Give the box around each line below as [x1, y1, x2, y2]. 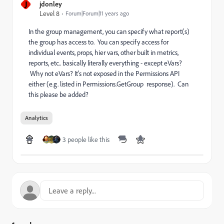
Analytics [25, 114, 48, 121]
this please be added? [28, 90, 90, 98]
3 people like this [62, 135, 109, 143]
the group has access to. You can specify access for [28, 37, 168, 46]
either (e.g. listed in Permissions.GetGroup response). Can [28, 79, 188, 88]
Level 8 [39, 9, 59, 17]
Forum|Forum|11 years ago [65, 9, 129, 17]
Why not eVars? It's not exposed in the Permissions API [28, 69, 179, 77]
